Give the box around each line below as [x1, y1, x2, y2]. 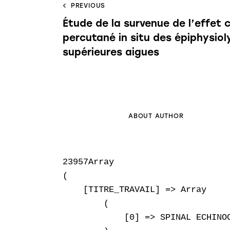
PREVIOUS [70, 2, 106, 9]
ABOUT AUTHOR [128, 112, 184, 120]
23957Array [63, 157, 114, 167]
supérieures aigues [63, 46, 159, 58]
